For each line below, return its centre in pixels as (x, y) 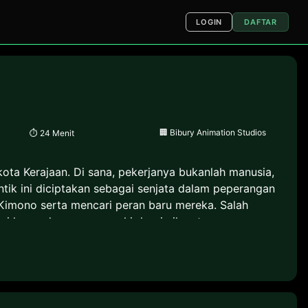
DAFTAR (261, 22)
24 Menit (57, 133)
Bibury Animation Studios (218, 133)
